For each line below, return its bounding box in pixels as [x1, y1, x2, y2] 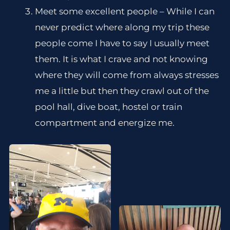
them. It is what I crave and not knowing [35, 54, 208, 65]
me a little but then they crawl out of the [35, 86, 209, 97]
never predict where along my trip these [35, 22, 210, 33]
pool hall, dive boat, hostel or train [35, 102, 183, 112]
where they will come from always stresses [35, 70, 219, 81]
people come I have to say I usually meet [35, 38, 210, 49]
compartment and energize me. [35, 118, 175, 128]
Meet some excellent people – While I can [35, 6, 215, 17]
